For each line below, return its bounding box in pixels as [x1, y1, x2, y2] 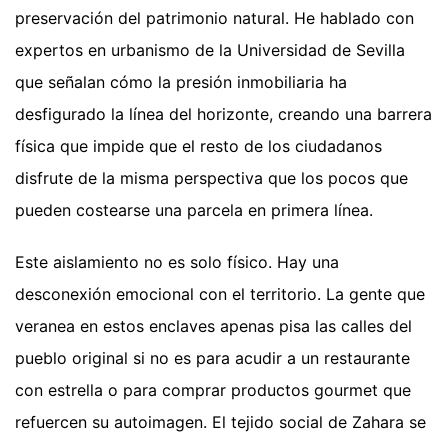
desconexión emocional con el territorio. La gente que [15, 283, 425, 304]
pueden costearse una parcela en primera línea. [15, 199, 373, 220]
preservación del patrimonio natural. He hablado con [15, 7, 414, 28]
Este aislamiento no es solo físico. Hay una [15, 251, 339, 272]
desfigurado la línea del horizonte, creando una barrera [15, 103, 432, 124]
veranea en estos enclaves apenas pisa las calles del [15, 315, 412, 336]
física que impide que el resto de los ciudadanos [15, 135, 382, 156]
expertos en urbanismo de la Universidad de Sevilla [15, 39, 405, 60]
